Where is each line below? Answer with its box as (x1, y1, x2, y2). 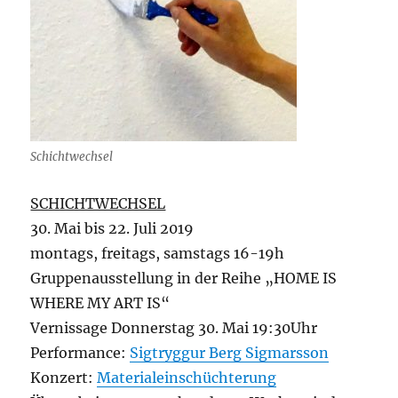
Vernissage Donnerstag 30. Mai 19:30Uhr (30, 319, 318, 338)
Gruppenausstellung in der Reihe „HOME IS (30, 269, 338, 288)
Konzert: (30, 369, 98, 387)
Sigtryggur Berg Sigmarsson (130, 344, 330, 362)
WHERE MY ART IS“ (30, 294, 171, 313)
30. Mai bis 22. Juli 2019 (30, 219, 195, 238)
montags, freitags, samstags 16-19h (30, 244, 285, 263)
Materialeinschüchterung (97, 369, 277, 387)
